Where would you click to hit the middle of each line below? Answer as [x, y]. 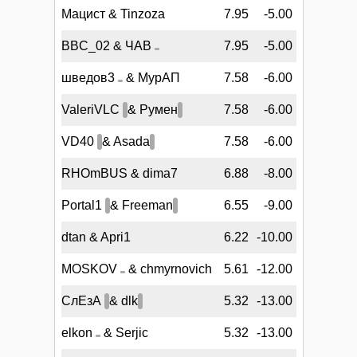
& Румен [152, 110]
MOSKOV [90, 269]
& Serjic [124, 333]
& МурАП [151, 78]
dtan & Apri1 [96, 237]
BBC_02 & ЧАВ [108, 46]
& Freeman [141, 206]
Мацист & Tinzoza [113, 14]
